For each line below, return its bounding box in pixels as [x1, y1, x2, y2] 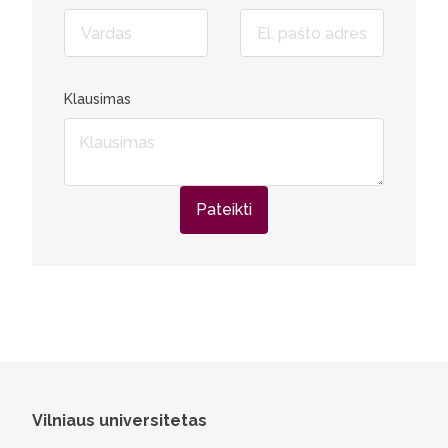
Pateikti [196, 200, 252, 219]
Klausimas [64, 91, 131, 107]
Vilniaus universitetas [32, 411, 207, 430]
